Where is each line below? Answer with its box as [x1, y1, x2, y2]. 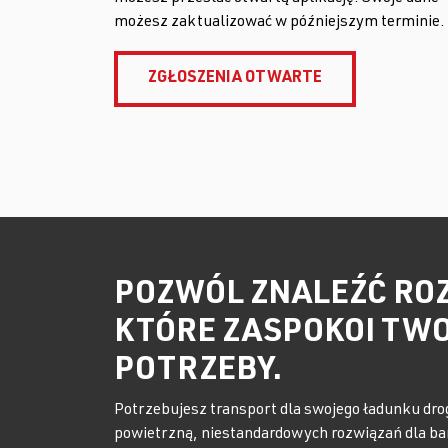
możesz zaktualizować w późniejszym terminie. [114, 15, 445, 31]
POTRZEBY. [114, 356, 282, 388]
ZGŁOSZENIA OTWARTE [148, 71, 322, 87]
